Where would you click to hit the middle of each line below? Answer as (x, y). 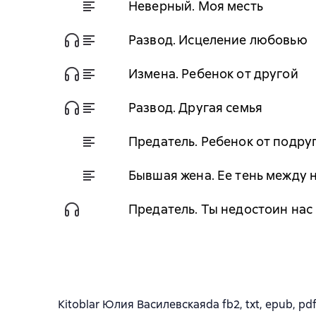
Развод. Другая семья (195, 107)
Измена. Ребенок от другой (213, 73)
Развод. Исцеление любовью (218, 39)
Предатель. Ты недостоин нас (221, 209)
